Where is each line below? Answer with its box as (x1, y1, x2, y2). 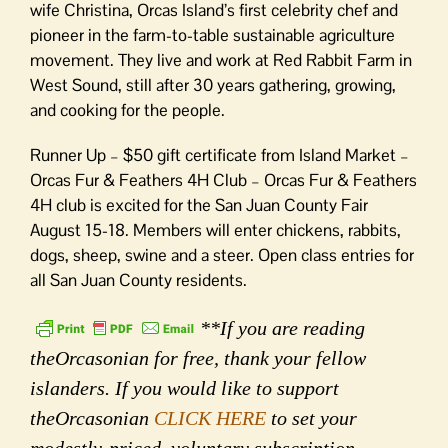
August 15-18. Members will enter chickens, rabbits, (30, 219, 401, 241)
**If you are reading (200, 317, 365, 339)
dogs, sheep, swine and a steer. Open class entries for (30, 244, 414, 266)
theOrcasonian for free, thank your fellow (30, 347, 366, 369)
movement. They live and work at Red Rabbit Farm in (30, 49, 412, 71)
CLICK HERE (154, 407, 266, 429)
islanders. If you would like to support (30, 377, 339, 399)
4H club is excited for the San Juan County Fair (30, 194, 368, 216)
